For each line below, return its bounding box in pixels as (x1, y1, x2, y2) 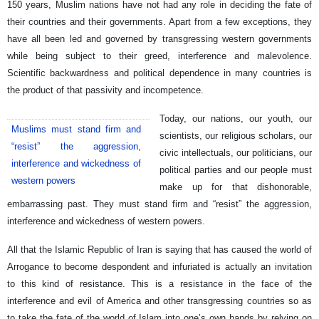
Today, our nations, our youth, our (159, 113, 312, 124)
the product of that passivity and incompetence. (7, 84, 204, 95)
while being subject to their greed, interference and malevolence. (7, 50, 312, 61)
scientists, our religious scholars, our (159, 130, 312, 141)
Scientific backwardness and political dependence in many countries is (7, 67, 312, 78)
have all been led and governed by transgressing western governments (7, 33, 312, 44)
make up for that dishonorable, (159, 181, 312, 192)
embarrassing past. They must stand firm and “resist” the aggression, (7, 198, 312, 209)
